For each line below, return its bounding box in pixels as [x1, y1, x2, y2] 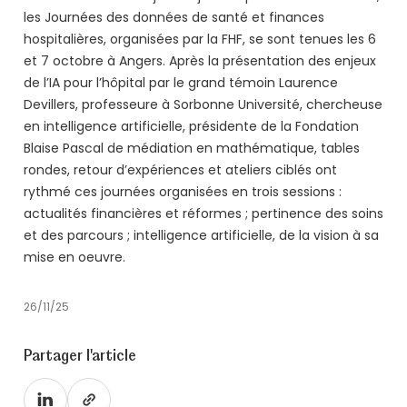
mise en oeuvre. [24, 248, 125, 269]
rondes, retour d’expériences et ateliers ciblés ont [24, 161, 337, 182]
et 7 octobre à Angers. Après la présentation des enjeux [24, 52, 376, 73]
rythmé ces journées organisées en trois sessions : [24, 183, 342, 203]
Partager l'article [24, 345, 136, 365]
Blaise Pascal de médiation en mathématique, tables [24, 139, 360, 160]
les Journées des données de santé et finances [24, 8, 324, 29]
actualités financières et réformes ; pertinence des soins [24, 204, 383, 225]
